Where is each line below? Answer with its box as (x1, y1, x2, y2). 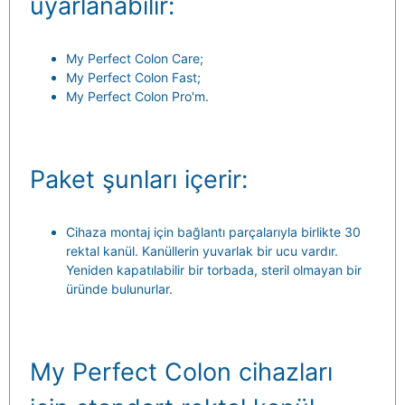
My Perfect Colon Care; (65, 50, 203, 66)
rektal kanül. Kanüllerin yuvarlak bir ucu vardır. (65, 243, 338, 259)
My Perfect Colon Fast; (65, 69, 201, 85)
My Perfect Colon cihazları (29, 357, 333, 388)
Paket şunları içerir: (29, 165, 248, 194)
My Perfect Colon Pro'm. (65, 88, 209, 104)
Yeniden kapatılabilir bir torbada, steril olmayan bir (65, 262, 362, 278)
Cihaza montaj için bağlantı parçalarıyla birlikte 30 (65, 224, 361, 240)
